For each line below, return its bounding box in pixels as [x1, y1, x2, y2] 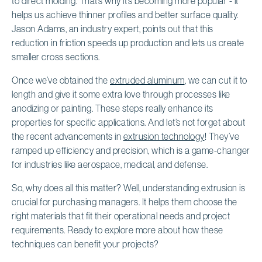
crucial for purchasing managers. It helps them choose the [12, 196, 237, 207]
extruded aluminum [110, 74, 185, 85]
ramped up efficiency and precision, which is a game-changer [12, 144, 250, 156]
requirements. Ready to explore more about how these [12, 224, 223, 235]
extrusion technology [123, 130, 205, 142]
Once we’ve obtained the [12, 74, 110, 85]
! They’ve [204, 130, 239, 142]
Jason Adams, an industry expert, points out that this [12, 23, 213, 34]
